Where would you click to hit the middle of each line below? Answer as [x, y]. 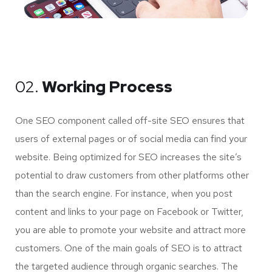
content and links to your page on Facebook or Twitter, [129, 212]
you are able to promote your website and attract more [131, 230]
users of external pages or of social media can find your [131, 139]
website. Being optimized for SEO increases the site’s [128, 157]
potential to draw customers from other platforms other [132, 175]
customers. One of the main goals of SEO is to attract [129, 248]
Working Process [106, 87]
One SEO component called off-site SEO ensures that [130, 121]
